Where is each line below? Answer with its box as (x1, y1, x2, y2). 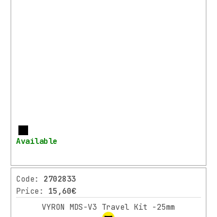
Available (16, 136, 58, 147)
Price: (16, 186, 48, 197)
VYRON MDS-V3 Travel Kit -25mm (42, 202, 175, 213)
